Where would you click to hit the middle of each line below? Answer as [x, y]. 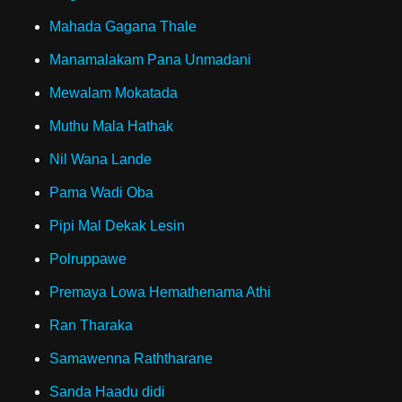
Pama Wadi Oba [101, 192]
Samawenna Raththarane [131, 358]
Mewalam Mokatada [114, 93]
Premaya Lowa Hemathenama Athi [160, 292]
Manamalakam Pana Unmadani [150, 60]
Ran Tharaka [91, 325]
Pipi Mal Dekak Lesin [117, 226]
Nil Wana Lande [100, 159]
